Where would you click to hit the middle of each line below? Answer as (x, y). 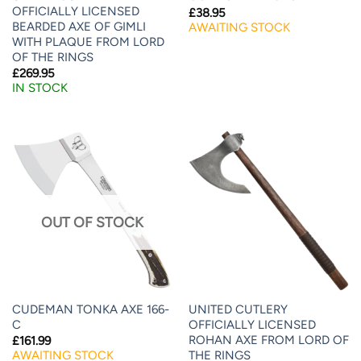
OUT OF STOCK (92, 222)
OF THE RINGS (52, 57)
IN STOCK (39, 88)
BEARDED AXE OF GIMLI (79, 26)
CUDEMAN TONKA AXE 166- (90, 309)
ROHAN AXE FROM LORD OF (268, 340)
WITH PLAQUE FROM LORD (88, 41)
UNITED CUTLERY (238, 309)
